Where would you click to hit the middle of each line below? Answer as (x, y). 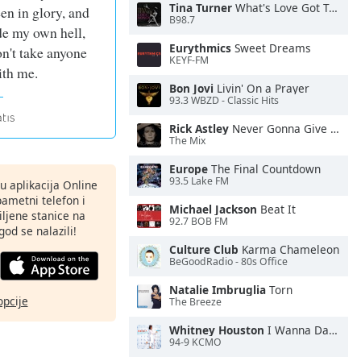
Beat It (276, 209)
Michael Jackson (213, 209)
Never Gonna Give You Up (280, 129)
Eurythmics (200, 48)
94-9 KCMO (195, 342)
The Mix (187, 141)
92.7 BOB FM (199, 222)
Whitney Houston (217, 330)
